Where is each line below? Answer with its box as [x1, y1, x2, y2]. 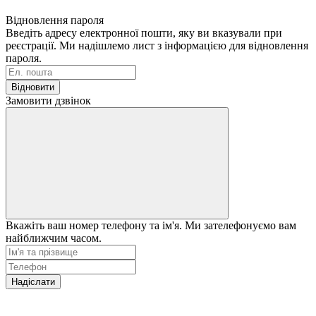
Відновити [11, 81, 54, 92]
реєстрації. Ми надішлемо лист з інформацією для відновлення [6, 39, 308, 51]
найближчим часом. [6, 231, 102, 244]
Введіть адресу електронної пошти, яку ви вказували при [6, 26, 282, 39]
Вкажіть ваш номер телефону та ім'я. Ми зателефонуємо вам [6, 219, 296, 231]
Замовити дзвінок [6, 94, 91, 107]
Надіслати [11, 276, 55, 287]
